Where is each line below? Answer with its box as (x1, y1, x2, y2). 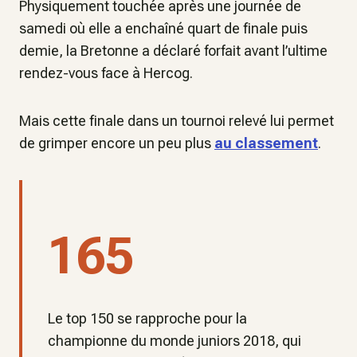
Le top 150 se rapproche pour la (48, 310, 247, 327)
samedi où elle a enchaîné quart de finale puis (19, 20, 308, 37)
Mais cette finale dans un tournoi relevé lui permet (19, 112, 334, 129)
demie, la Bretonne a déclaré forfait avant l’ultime (19, 42, 328, 59)
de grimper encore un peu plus (19, 135, 214, 151)
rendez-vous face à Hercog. (19, 65, 193, 81)
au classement (214, 135, 318, 151)
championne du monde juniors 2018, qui (48, 332, 301, 349)
